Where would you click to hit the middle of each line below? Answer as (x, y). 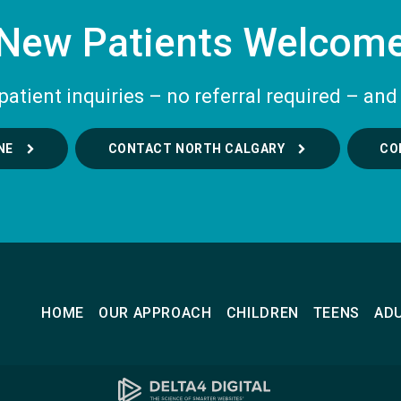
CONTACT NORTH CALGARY (196, 148)
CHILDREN (262, 312)
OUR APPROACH (155, 312)
